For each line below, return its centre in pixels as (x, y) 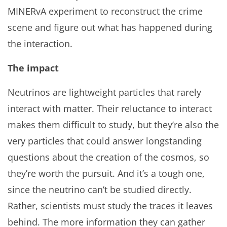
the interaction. (40, 44)
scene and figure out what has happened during (110, 27)
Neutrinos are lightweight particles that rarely (104, 92)
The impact (33, 68)
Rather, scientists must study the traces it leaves (110, 206)
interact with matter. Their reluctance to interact (110, 108)
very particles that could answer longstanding (105, 141)
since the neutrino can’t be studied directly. (100, 190)
